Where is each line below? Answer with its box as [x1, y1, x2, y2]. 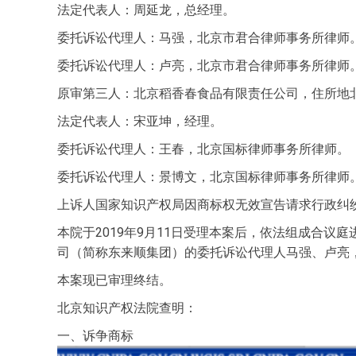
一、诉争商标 [57, 328, 133, 343]
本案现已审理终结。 [57, 273, 172, 288]
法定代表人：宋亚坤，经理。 [57, 114, 222, 129]
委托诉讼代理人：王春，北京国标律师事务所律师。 [57, 141, 350, 157]
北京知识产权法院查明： [57, 300, 197, 315]
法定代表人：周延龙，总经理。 [57, 2, 235, 17]
